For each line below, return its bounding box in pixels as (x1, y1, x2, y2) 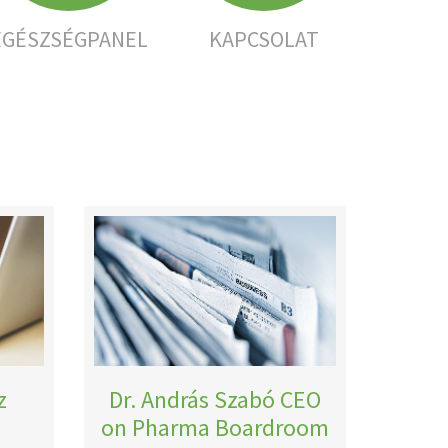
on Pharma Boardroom (100, 412, 329, 443)
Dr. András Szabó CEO (108, 384, 321, 415)
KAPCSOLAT (208, 25, 319, 53)
